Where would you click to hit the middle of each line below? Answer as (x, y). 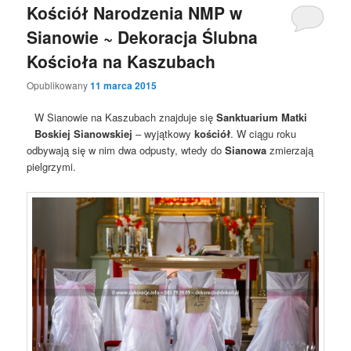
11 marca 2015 (124, 86)
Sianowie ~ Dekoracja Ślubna (143, 36)
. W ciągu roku (264, 134)
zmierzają (290, 150)
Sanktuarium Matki (262, 118)
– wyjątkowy (164, 134)
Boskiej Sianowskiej (84, 134)
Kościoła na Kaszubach (121, 61)
